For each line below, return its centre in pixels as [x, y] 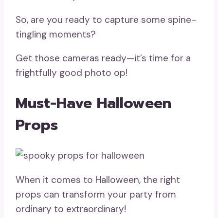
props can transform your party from [96, 194]
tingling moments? [56, 34]
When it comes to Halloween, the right [98, 180]
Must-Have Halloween [93, 103]
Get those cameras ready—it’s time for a [103, 58]
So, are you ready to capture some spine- [106, 19]
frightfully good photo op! [72, 73]
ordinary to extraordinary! [71, 209]
